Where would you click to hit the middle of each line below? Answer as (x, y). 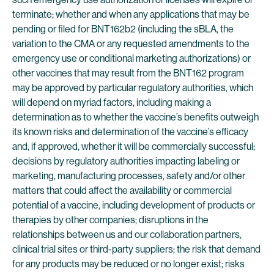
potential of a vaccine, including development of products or (134, 205)
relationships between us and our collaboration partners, (127, 235)
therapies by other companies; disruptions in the (110, 220)
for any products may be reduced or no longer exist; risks (128, 264)
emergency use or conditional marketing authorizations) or (131, 58)
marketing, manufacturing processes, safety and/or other (129, 176)
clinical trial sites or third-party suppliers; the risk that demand (136, 249)
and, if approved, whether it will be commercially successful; (134, 146)
